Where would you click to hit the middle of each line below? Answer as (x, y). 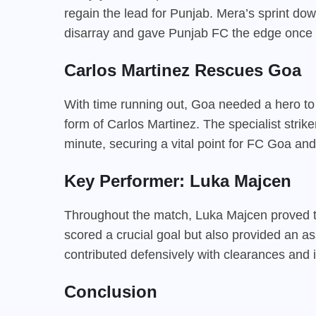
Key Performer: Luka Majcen (178, 181)
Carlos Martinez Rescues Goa (183, 70)
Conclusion (111, 291)
